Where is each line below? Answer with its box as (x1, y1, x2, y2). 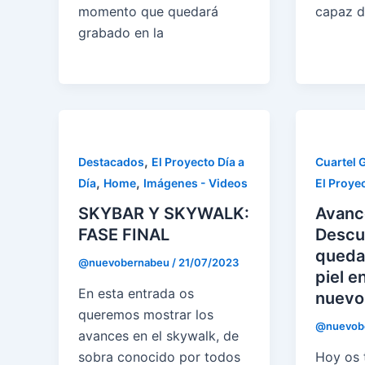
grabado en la (78, 24, 164, 41)
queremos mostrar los (78, 306, 213, 323)
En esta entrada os (78, 285, 194, 302)
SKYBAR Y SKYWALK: (78, 204, 249, 224)
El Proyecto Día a (152, 154, 244, 169)
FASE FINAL (78, 225, 169, 245)
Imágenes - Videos (143, 175, 248, 190)
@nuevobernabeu (78, 256, 172, 270)
